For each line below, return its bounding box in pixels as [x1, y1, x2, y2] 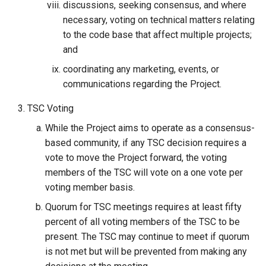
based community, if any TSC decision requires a [45, 137, 246, 148]
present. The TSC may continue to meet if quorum [45, 231, 249, 242]
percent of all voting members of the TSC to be [45, 216, 240, 227]
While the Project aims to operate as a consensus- [45, 122, 255, 134]
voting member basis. [45, 182, 135, 193]
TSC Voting [27, 103, 74, 114]
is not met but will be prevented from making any [45, 246, 247, 257]
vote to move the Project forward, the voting [45, 152, 227, 163]
